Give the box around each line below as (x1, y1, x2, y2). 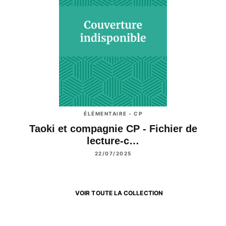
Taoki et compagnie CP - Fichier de (29, 123, 197, 134)
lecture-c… (87, 135, 139, 146)
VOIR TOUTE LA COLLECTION (75, 189, 163, 197)
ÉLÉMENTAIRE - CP (84, 110, 142, 117)
